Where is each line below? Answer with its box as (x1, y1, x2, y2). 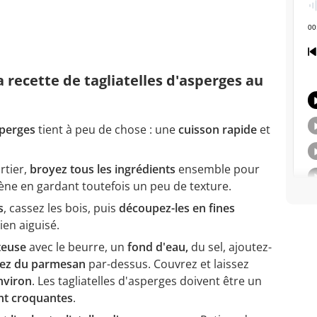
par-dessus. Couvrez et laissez (86, 256, 249, 272)
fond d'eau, (125, 239, 188, 255)
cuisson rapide (178, 122, 257, 138)
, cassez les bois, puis (4, 200, 119, 217)
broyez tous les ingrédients (30, 161, 175, 178)
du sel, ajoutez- (188, 239, 272, 255)
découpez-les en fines (119, 200, 235, 217)
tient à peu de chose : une (35, 122, 178, 138)
